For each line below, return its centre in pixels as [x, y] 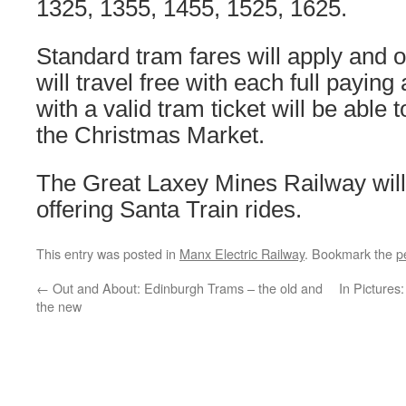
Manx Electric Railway [242, 253]
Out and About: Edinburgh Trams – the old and [186, 288]
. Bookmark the [350, 253]
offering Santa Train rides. [169, 209]
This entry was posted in [108, 253]
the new [59, 306]
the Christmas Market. [150, 135]
